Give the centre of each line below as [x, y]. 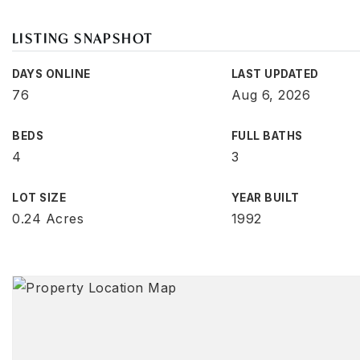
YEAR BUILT [265, 198]
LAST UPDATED [275, 74]
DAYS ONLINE [51, 74]
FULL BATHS [267, 136]
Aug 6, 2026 [271, 95]
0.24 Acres [48, 219]
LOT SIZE [39, 198]
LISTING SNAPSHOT [83, 38]
